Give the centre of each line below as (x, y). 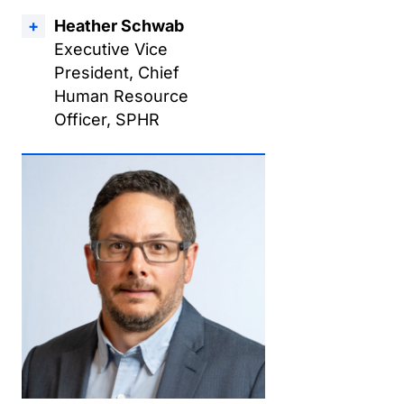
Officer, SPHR (107, 119)
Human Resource (121, 96)
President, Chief (117, 73)
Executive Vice (111, 49)
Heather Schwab (119, 26)
